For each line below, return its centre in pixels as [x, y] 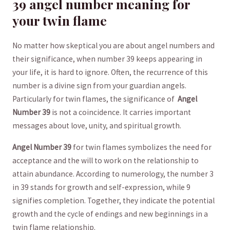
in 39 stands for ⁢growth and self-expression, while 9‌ [101, 187]
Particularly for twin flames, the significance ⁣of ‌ [95, 99]
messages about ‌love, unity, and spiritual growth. [97, 126]
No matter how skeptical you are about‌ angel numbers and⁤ [113, 46]
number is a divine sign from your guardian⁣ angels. [99, 86]
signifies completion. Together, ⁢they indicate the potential [113, 200]
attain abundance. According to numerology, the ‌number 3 [113, 174]
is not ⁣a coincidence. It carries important [120, 112]
